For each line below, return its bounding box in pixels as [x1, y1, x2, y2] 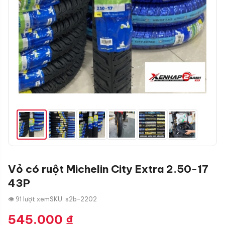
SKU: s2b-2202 [50, 195, 97, 203]
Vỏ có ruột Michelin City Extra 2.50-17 [8, 162, 208, 176]
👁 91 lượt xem [8, 195, 50, 203]
